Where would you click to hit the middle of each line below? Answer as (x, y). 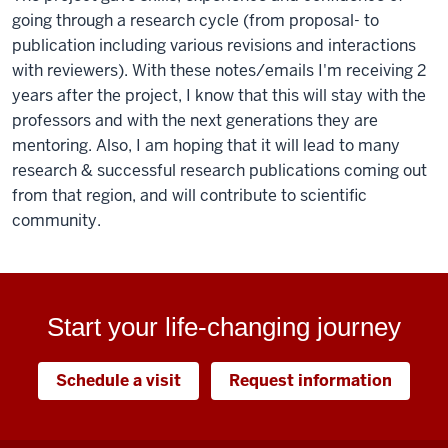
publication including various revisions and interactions (214, 45)
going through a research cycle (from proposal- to (195, 20)
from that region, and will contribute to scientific (189, 195)
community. (56, 220)
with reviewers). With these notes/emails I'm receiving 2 (219, 70)
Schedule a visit (118, 380)
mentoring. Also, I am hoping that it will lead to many (206, 145)
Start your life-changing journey (224, 327)
